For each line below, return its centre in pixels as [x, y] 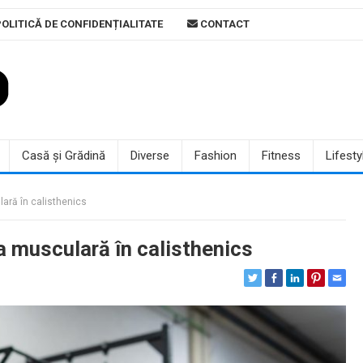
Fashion [215, 156]
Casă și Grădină [63, 156]
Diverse [149, 156]
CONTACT [223, 24]
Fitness [281, 156]
